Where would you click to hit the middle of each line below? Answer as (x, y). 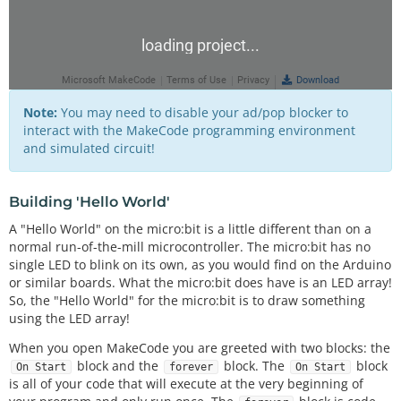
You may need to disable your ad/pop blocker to (203, 112)
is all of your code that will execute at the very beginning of (186, 383)
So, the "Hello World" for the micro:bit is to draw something (187, 301)
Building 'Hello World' (90, 201)
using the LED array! (69, 319)
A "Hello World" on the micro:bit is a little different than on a (190, 229)
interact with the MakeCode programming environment (189, 130)
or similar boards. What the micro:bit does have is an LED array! (200, 283)
